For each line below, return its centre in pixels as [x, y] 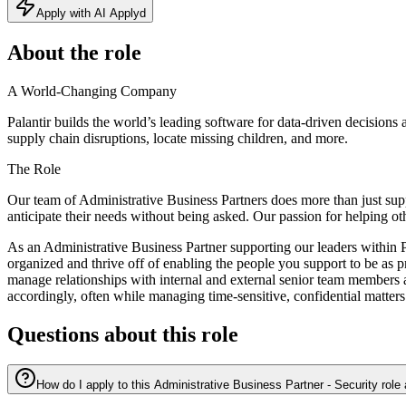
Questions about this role [123, 334]
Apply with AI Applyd [91, 13]
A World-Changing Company [92, 91]
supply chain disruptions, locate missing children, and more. [178, 138]
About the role [74, 52]
